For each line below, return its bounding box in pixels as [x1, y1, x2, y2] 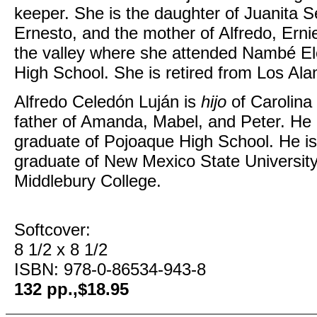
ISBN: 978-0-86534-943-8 [14, 260, 206, 279]
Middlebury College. [14, 171, 161, 190]
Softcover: [14, 220, 91, 239]
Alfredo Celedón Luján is [14, 92, 201, 111]
